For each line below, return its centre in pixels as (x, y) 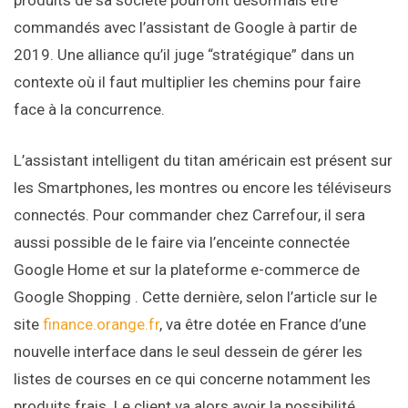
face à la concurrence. (89, 110)
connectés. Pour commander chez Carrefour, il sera (189, 215)
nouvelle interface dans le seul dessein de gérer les (188, 352)
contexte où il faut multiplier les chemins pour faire (187, 82)
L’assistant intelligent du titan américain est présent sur (203, 161)
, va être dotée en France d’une (263, 325)
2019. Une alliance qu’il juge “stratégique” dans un (184, 55)
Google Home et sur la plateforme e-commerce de (187, 270)
